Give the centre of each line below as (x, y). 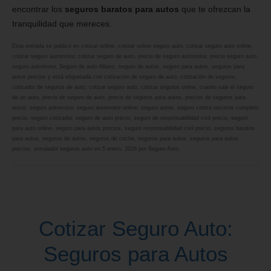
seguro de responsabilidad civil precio (181, 118)
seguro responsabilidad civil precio (168, 128)
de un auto (25, 97)
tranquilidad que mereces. (62, 23)
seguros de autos (64, 138)
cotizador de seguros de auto (49, 87)
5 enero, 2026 (119, 149)
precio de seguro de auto (73, 97)
